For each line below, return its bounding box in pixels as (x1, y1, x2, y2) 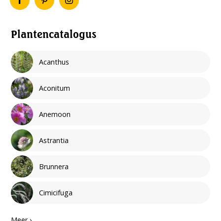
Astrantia (39, 136, 69, 146)
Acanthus (39, 57, 70, 67)
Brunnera (39, 162, 69, 172)
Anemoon (39, 110, 71, 119)
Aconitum (39, 83, 71, 93)
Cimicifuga (39, 188, 73, 198)
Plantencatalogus (11, 28, 97, 40)
